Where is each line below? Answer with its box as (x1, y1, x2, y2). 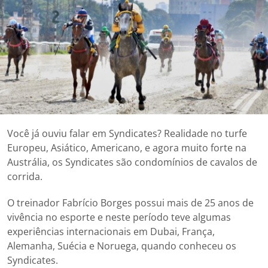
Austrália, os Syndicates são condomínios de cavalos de (7, 155, 257, 169)
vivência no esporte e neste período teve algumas (7, 210, 231, 224)
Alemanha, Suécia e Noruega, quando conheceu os (7, 239, 236, 252)
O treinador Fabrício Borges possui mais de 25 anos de (7, 196, 254, 209)
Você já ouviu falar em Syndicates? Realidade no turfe (7, 126, 247, 140)
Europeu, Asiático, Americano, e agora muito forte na (7, 141, 246, 154)
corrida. (7, 169, 42, 183)
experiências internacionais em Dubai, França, (7, 224, 215, 238)
